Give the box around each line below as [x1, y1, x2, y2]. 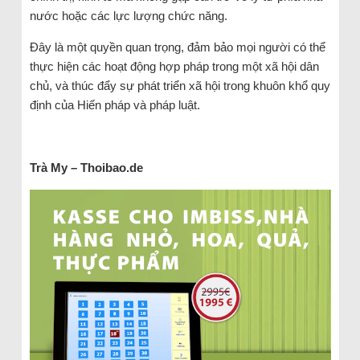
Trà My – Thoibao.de [29, 160, 143, 174]
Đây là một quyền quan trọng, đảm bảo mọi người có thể [29, 39, 325, 54]
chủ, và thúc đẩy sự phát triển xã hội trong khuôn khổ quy [29, 78, 330, 92]
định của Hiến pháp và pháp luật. [29, 97, 200, 112]
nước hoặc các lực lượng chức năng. [29, 8, 227, 22]
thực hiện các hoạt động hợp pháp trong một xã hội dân [29, 59, 319, 73]
